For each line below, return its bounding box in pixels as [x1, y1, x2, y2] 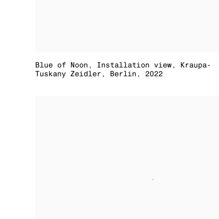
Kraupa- [180, 61, 211, 69]
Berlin [110, 69, 136, 78]
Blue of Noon [35, 61, 88, 69]
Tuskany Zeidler [35, 69, 101, 78]
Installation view [97, 61, 172, 69]
